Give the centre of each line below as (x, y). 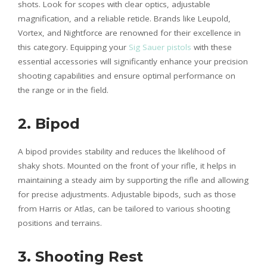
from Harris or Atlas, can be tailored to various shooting (124, 208)
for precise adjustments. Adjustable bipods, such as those (127, 194)
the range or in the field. (63, 90)
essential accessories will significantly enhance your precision (133, 61)
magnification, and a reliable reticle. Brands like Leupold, (124, 18)
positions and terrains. (60, 223)
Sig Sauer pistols (160, 47)
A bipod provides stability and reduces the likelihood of (122, 151)
